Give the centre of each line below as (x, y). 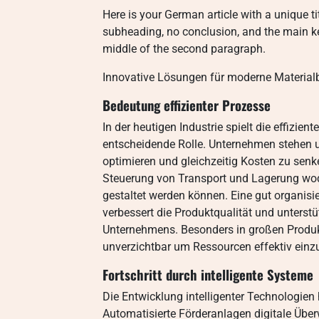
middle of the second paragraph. (184, 49)
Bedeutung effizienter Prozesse (187, 105)
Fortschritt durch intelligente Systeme (208, 274)
